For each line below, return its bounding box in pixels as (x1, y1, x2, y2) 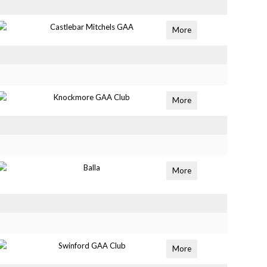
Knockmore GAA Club (54, 92, 131, 102)
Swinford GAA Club (58, 241, 126, 250)
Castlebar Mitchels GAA (50, 22, 134, 32)
